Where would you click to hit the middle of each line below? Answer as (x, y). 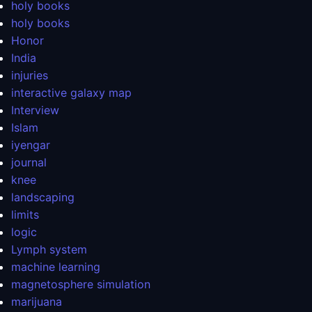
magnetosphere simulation (81, 284)
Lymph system (49, 250)
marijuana (37, 302)
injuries (30, 76)
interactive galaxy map (71, 93)
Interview (35, 110)
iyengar (31, 145)
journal (29, 163)
